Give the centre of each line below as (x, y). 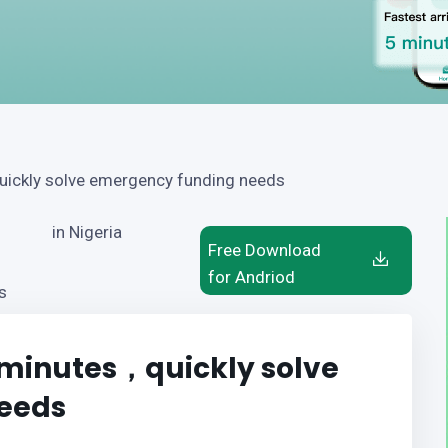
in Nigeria (86, 232)
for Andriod (251, 277)
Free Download (264, 250)
